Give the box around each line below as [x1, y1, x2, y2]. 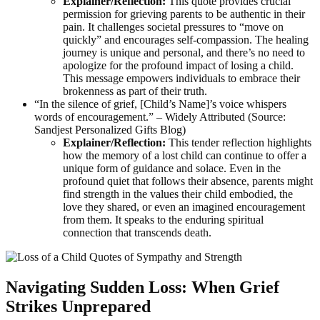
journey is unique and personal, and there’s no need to [63, 46, 305, 59]
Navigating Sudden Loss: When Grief [6, 278, 279, 297]
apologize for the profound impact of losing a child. [63, 59, 294, 72]
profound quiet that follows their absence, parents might [63, 175, 313, 188]
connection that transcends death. [63, 226, 211, 239]
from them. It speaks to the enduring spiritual [63, 214, 264, 226]
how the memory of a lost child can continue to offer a [63, 149, 306, 162]
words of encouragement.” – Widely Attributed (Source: [34, 111, 286, 124]
